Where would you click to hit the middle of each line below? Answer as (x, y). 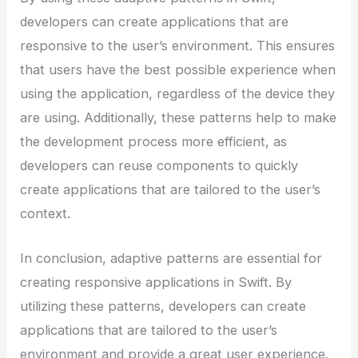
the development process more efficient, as (154, 142)
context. (46, 214)
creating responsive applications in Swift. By (156, 282)
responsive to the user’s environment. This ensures (178, 46)
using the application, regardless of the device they (178, 94)
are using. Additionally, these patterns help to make (179, 118)
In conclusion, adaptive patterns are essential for (171, 259)
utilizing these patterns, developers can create (163, 306)
